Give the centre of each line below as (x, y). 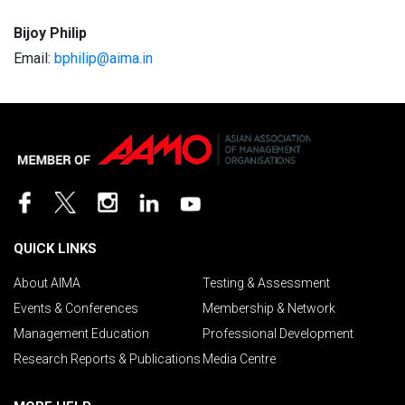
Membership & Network (269, 308)
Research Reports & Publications (107, 358)
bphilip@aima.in (104, 59)
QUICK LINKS (55, 248)
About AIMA (47, 283)
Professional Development (278, 333)
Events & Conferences (76, 308)
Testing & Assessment (266, 283)
